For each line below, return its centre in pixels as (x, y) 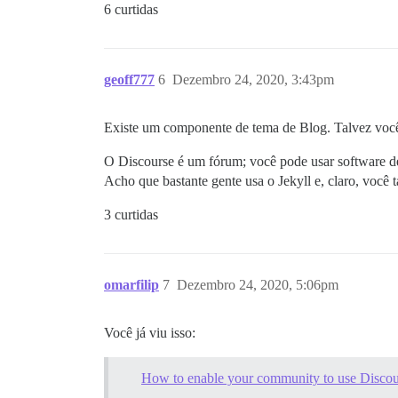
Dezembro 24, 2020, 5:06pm (258, 285)
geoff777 (129, 80)
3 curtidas (131, 215)
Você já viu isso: (150, 333)
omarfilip (131, 285)
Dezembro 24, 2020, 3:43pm (253, 80)
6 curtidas (131, 9)
